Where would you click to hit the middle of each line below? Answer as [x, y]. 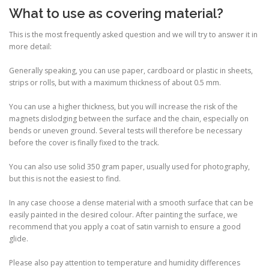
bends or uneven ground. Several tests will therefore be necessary [125, 130]
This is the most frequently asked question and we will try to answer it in [133, 34]
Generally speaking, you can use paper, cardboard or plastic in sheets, [131, 70]
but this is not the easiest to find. [65, 178]
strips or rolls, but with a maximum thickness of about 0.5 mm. [115, 82]
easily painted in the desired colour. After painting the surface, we [123, 214]
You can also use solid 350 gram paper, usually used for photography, [129, 166]
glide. [19, 238]
